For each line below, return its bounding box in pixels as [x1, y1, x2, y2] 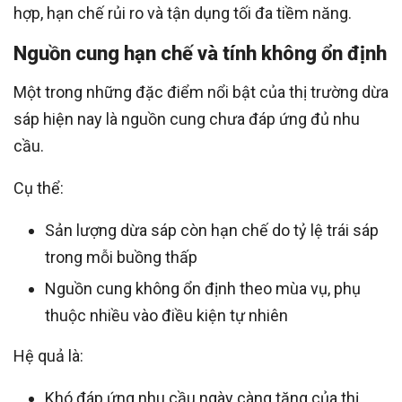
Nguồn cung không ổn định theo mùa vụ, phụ [45, 279, 361, 299]
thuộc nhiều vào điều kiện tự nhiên [45, 306, 288, 326]
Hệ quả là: [13, 346, 83, 366]
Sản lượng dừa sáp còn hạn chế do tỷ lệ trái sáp [45, 221, 379, 240]
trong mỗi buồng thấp [45, 248, 197, 267]
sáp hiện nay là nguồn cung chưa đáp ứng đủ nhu [13, 109, 360, 129]
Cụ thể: [13, 179, 64, 198]
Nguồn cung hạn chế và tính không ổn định [13, 42, 387, 66]
